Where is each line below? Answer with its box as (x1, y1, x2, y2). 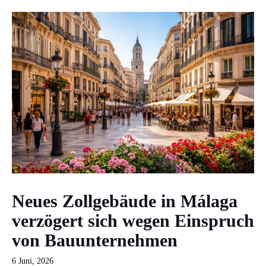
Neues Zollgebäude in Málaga (12, 191, 237, 211)
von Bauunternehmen (12, 230, 178, 250)
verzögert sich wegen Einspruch (12, 210, 254, 230)
